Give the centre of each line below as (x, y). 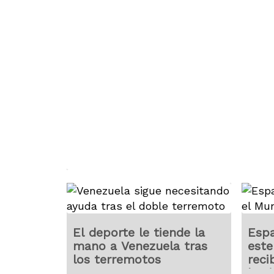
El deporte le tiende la (139, 232)
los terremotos (117, 259)
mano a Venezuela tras (140, 246)
